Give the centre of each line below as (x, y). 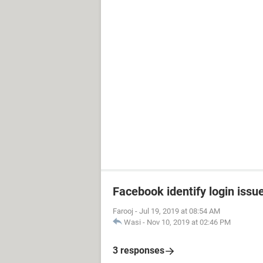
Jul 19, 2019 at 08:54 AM (180, 211)
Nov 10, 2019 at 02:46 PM (189, 222)
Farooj (123, 211)
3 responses (139, 250)
